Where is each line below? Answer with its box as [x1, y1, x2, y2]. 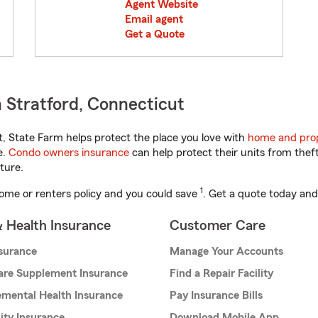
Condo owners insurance [9, 147, 129, 159]
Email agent [125, 13, 183, 26]
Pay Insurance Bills [170, 290, 263, 302]
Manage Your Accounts [170, 246, 283, 258]
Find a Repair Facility [170, 268, 273, 280]
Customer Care [170, 219, 265, 234]
